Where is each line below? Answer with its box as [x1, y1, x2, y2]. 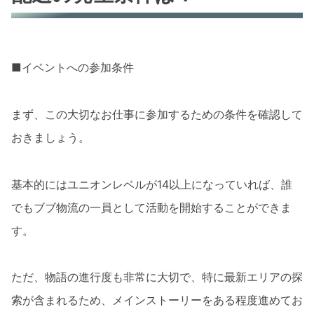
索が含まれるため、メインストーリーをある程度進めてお [11, 293, 303, 308]
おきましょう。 [11, 130, 90, 144]
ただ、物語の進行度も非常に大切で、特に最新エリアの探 [11, 270, 303, 285]
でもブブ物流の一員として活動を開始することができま [11, 200, 292, 214]
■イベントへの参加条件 [11, 60, 134, 75]
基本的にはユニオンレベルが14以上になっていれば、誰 [11, 177, 292, 191]
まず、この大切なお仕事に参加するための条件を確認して [11, 107, 303, 121]
